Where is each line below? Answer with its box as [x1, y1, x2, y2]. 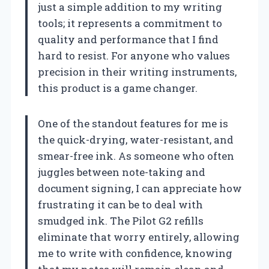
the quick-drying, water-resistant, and [38, 132, 234, 147]
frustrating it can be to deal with [38, 197, 203, 211]
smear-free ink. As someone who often [38, 148, 234, 163]
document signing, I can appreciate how [38, 181, 242, 195]
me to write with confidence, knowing [38, 246, 232, 260]
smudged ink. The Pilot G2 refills [38, 213, 204, 228]
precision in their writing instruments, [38, 64, 237, 79]
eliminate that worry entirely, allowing [38, 229, 240, 244]
